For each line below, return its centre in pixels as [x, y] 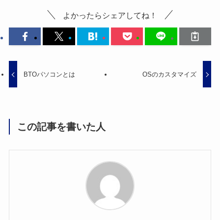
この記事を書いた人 [62, 127]
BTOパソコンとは [50, 74]
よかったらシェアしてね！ [110, 15]
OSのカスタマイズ [169, 74]
